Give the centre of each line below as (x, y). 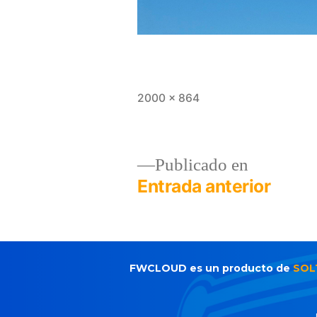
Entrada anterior (204, 186)
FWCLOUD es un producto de (211, 269)
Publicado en (202, 166)
